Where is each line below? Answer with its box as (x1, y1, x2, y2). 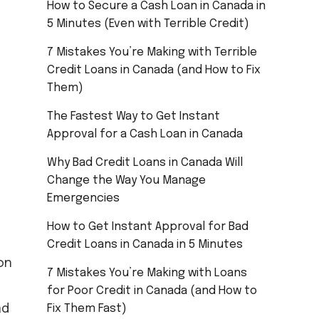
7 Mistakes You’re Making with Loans (47, 266, 248, 279)
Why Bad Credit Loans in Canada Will (47, 156, 244, 169)
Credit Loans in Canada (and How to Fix (47, 63, 261, 76)
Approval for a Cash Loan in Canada (47, 127, 244, 140)
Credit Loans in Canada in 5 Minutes (47, 238, 244, 251)
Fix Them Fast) (47, 302, 127, 315)
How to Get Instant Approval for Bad (47, 220, 249, 233)
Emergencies (47, 192, 120, 204)
